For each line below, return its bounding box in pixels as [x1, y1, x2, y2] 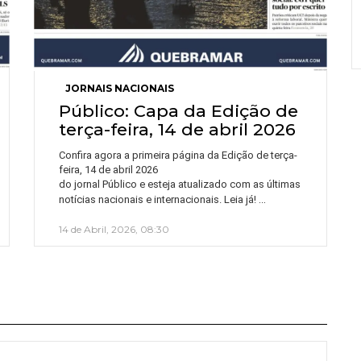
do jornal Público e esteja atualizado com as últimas [59, 178, 301, 191]
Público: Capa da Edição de [59, 101, 298, 122]
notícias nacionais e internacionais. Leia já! [59, 193, 259, 206]
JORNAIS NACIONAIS [65, 82, 174, 95]
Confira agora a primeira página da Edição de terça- [59, 149, 297, 162]
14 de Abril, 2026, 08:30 [59, 223, 169, 236]
